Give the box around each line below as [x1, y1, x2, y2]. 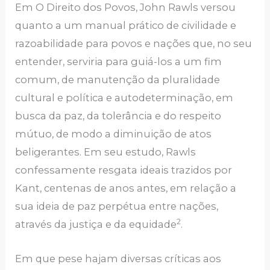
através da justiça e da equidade [15, 218, 177, 231]
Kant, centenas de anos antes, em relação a [15, 182, 237, 195]
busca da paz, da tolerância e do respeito [15, 110, 222, 122]
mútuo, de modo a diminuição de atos [15, 128, 212, 140]
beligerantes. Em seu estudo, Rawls [15, 146, 196, 159]
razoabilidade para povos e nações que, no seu [15, 37, 253, 50]
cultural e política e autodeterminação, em [15, 92, 234, 104]
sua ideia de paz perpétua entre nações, [15, 200, 219, 213]
